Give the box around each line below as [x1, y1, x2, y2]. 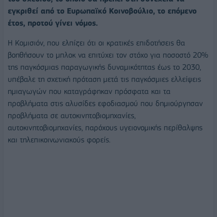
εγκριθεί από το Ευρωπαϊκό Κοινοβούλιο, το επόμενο [8, 6, 197, 15]
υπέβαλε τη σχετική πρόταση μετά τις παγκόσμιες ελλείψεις [8, 75, 201, 84]
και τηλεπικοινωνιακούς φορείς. [8, 135, 110, 145]
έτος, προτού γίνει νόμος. [8, 18, 98, 28]
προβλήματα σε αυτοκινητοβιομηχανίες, [8, 111, 136, 121]
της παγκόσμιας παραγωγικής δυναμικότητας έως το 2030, [8, 62, 201, 72]
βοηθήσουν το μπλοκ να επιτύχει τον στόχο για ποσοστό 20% [8, 50, 208, 60]
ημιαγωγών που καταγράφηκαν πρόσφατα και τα [8, 87, 170, 96]
